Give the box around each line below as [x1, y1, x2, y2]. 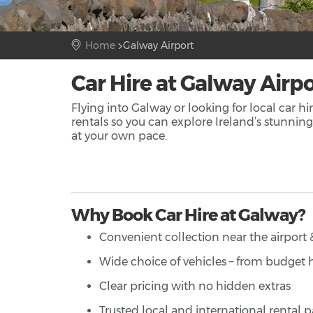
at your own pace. [71, 129, 167, 143]
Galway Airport [123, 39, 194, 52]
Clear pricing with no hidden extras [99, 279, 291, 293]
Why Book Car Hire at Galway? [71, 205, 305, 226]
